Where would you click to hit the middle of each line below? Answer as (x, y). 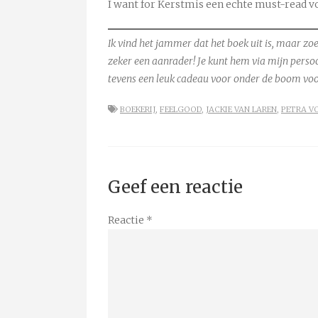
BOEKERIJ (138, 109)
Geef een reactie (175, 187)
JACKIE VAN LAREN (241, 109)
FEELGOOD (181, 109)
